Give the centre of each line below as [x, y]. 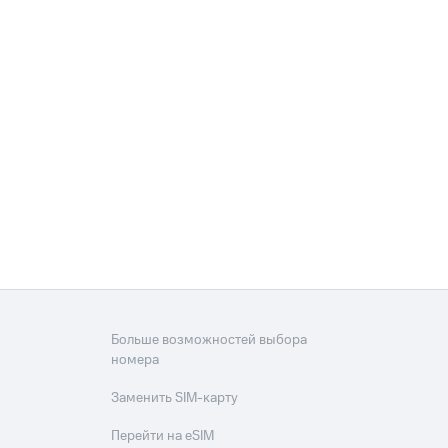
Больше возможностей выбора [209, 340]
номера [135, 360]
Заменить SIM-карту [175, 398]
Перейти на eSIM [163, 436]
